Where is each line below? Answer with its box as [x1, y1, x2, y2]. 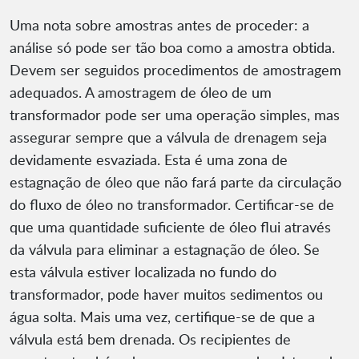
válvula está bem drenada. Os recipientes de [10, 329, 291, 349]
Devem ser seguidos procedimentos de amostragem [10, 60, 341, 80]
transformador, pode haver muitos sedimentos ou [10, 284, 323, 305]
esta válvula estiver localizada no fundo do [10, 262, 276, 282]
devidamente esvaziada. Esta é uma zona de [10, 150, 288, 170]
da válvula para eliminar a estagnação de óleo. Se [10, 240, 320, 260]
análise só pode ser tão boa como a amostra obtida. [10, 38, 335, 58]
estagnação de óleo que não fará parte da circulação [10, 172, 341, 192]
